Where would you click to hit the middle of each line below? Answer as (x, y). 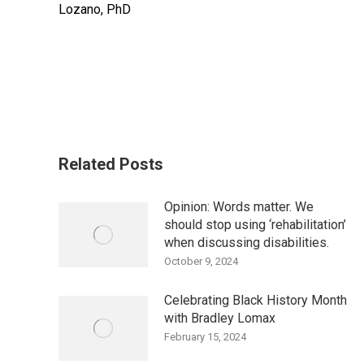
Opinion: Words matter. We (239, 207)
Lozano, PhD (98, 9)
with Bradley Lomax (220, 318)
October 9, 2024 (201, 261)
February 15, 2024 (205, 337)
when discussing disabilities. (247, 243)
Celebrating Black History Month (256, 300)
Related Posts (111, 164)
